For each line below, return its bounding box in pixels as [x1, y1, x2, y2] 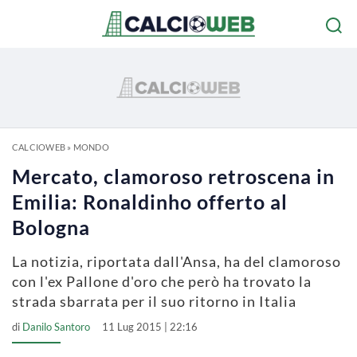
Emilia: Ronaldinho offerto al [12, 190, 288, 214]
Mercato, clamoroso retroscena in [12, 164, 335, 188]
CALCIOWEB [12, 142, 65, 152]
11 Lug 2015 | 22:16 [102, 320, 198, 333]
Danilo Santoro [22, 320, 90, 333]
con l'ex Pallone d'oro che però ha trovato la [12, 273, 312, 290]
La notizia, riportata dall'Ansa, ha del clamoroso [12, 253, 341, 270]
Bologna [12, 215, 90, 239]
